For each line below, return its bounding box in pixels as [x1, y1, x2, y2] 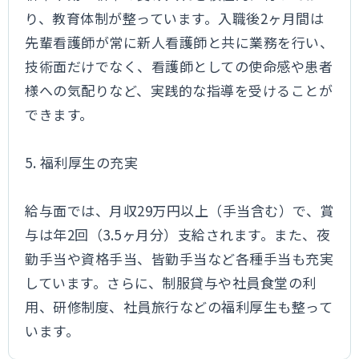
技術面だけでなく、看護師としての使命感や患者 [25, 56, 333, 76]
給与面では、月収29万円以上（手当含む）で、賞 [25, 200, 334, 220]
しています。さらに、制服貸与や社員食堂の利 [25, 272, 317, 292]
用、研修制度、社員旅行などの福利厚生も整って [25, 296, 333, 317]
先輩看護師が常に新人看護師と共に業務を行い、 [25, 32, 334, 52]
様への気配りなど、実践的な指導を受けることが [25, 80, 333, 100]
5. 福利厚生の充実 [25, 152, 139, 172]
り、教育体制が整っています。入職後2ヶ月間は [25, 8, 325, 28]
